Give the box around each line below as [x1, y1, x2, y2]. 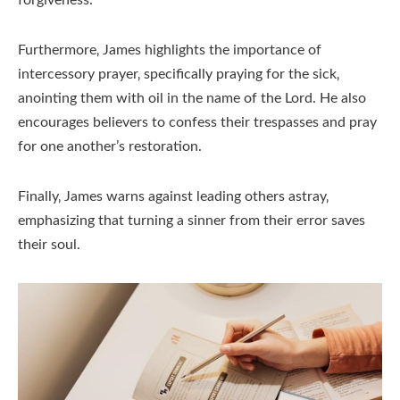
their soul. [18, 237, 80, 252]
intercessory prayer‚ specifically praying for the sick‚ [18, 66, 339, 81]
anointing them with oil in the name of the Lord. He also [18, 90, 366, 105]
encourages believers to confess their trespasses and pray [18, 114, 377, 129]
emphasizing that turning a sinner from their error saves [18, 212, 365, 228]
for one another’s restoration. [18, 138, 202, 154]
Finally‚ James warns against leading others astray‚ [18, 188, 329, 204]
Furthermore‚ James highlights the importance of [18, 42, 321, 57]
